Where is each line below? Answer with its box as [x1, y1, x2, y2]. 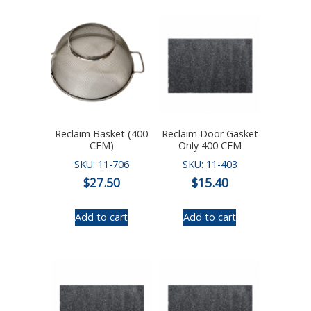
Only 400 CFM [178, 139, 242, 153]
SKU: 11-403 [182, 158, 237, 171]
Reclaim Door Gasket [161, 127, 258, 141]
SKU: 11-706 [74, 158, 129, 171]
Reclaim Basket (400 [55, 127, 148, 141]
